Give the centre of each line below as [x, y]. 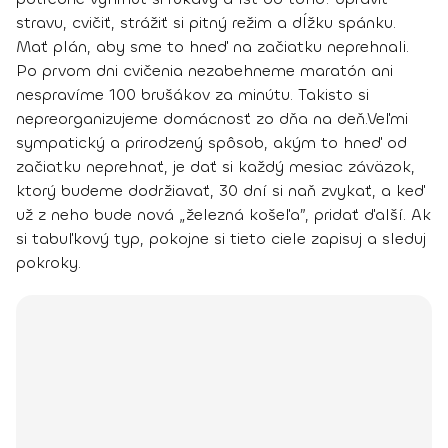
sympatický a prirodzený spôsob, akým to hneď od [211, 142]
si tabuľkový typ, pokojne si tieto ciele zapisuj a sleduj [221, 238]
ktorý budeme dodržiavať [113, 190]
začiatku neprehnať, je [103, 166]
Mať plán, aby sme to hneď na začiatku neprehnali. [212, 46]
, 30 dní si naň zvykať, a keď [317, 190]
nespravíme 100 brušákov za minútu [153, 94]
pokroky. [48, 262]
